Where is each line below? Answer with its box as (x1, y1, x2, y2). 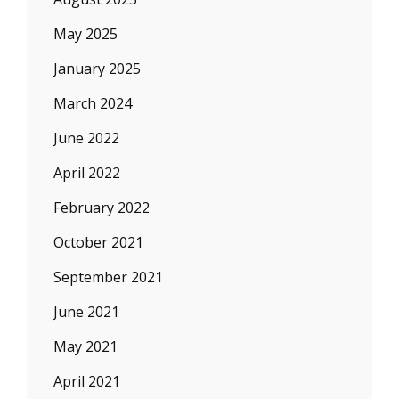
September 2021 (53, 267, 163, 287)
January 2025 (53, 59, 141, 78)
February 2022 (53, 198, 150, 217)
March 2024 (53, 94, 132, 113)
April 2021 (53, 371, 120, 391)
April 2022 (53, 163, 120, 183)
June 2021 (53, 302, 119, 322)
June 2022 (53, 128, 119, 148)
